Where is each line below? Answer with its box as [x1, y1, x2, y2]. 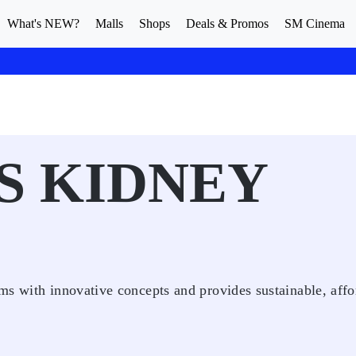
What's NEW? [7, 17, 79, 30]
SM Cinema [284, 17, 345, 30]
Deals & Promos [186, 17, 269, 30]
